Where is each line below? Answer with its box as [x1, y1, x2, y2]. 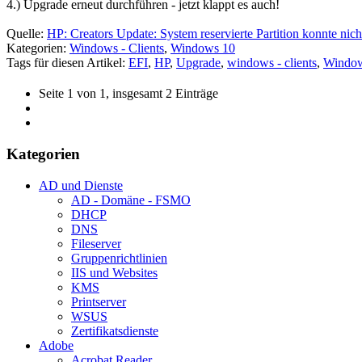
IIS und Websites [71, 265, 158, 280]
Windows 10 [170, 41, 235, 56]
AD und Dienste [39, 178, 123, 192]
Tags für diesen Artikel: [6, 56, 128, 70]
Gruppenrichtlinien [71, 250, 167, 265]
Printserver [71, 294, 126, 309]
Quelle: [6, 27, 47, 41]
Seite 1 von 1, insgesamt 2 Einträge [39, 86, 218, 101]
